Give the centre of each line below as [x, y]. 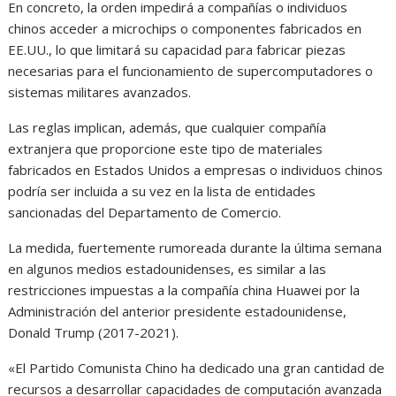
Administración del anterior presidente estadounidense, [178, 311]
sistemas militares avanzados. [100, 91]
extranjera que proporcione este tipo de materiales [166, 148]
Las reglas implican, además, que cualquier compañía [168, 127]
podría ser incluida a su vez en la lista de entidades [162, 190]
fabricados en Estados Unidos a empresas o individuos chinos [196, 169]
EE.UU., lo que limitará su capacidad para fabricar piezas [177, 49]
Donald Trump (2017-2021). [94, 332]
